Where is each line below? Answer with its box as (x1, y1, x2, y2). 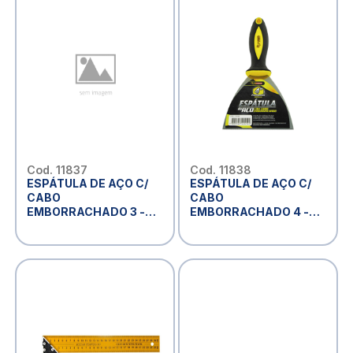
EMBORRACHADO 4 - (189, 204, 309, 218)
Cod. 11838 (189, 162, 251, 176)
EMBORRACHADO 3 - (26, 204, 145, 218)
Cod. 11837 (26, 162, 87, 176)
